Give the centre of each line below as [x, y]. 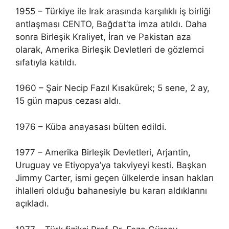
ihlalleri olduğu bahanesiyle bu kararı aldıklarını [111, 191]
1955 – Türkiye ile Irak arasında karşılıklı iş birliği [113, 11]
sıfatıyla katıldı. [46, 62]
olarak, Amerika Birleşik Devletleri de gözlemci [110, 49]
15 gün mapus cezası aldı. [68, 101]
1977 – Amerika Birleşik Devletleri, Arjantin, [103, 152]
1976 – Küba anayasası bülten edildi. [91, 127]
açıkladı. [32, 203]
